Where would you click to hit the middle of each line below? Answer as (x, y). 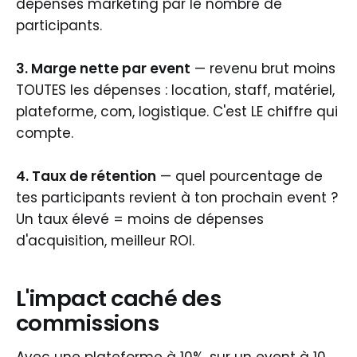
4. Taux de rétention (86, 176)
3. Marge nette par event (103, 68)
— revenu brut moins (263, 68)
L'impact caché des (119, 299)
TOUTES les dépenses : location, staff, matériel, (175, 90)
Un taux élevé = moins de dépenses (140, 219)
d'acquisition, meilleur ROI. (105, 240)
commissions (88, 324)
